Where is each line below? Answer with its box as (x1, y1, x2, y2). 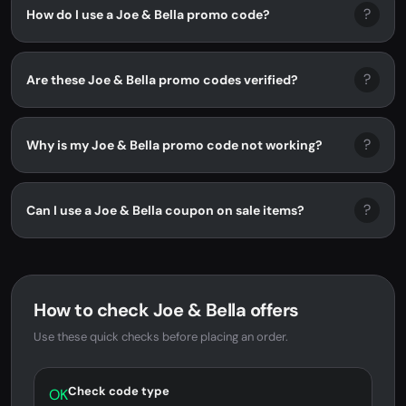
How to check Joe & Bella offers (34, 298, 299, 322)
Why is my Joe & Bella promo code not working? (26, 136, 323, 153)
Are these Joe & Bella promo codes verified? (26, 71, 298, 88)
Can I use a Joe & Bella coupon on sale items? (26, 201, 304, 218)
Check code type (68, 383, 169, 399)
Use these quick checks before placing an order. (34, 329, 288, 344)
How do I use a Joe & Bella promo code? (26, 5, 270, 23)
